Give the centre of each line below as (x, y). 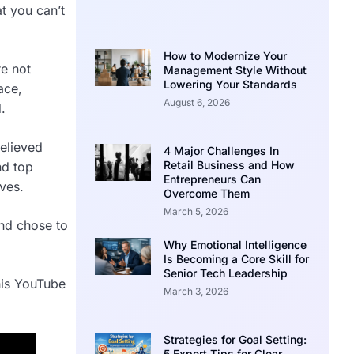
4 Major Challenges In (221, 150)
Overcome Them (206, 193)
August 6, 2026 (196, 102)
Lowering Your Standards (230, 84)
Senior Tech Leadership (225, 273)
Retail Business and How (229, 164)
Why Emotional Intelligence (235, 245)
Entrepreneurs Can (212, 179)
